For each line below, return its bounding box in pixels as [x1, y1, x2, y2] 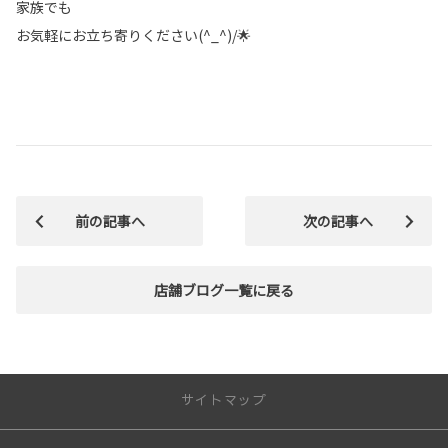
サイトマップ [181, 391, 267, 410]
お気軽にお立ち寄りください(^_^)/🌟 [16, 25, 251, 46]
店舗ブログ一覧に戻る [154, 280, 294, 301]
